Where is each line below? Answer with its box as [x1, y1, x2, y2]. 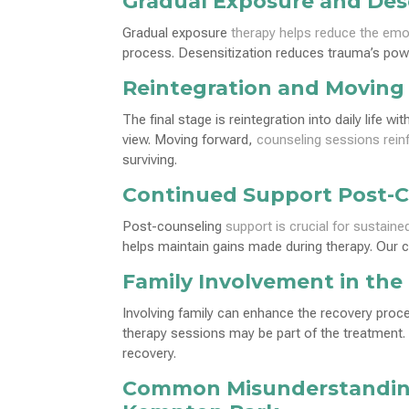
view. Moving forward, [122, 131, 257, 148]
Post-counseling [122, 217, 226, 235]
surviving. [122, 151, 178, 168]
